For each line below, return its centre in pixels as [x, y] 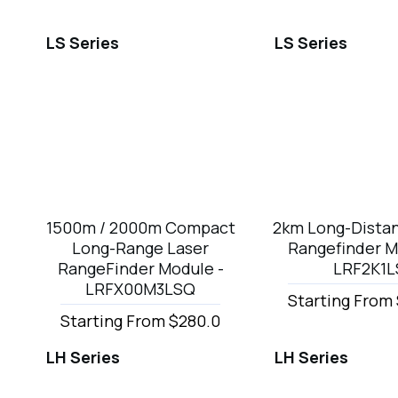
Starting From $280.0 [141, 320]
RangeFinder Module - [140, 268]
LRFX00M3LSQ [141, 288]
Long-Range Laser [141, 247]
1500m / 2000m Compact [140, 227]
